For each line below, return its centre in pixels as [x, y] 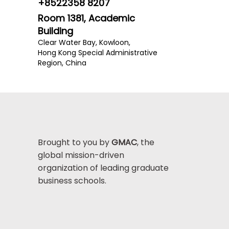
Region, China [62, 63]
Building [55, 31]
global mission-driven [81, 155]
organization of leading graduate [103, 168]
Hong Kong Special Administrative [97, 53]
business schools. [72, 180]
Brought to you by [74, 142]
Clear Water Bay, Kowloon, [84, 43]
